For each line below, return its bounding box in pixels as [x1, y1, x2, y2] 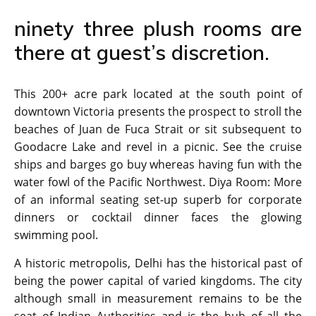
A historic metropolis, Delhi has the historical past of [14, 255, 302, 272]
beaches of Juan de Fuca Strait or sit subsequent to [14, 121, 302, 138]
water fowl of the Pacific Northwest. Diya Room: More [14, 174, 302, 190]
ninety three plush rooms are [14, 16, 302, 42]
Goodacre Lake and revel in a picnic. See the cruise [14, 139, 302, 155]
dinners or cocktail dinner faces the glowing [14, 209, 302, 226]
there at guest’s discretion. [14, 39, 269, 66]
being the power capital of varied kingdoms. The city [14, 273, 302, 289]
